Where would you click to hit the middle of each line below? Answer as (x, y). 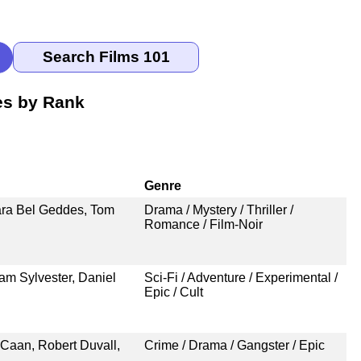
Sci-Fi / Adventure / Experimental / (241, 277)
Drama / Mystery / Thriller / (218, 210)
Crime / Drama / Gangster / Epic (234, 345)
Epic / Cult (173, 292)
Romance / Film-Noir (203, 224)
